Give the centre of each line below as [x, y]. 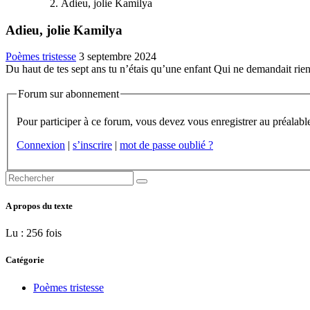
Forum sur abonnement [69, 94]
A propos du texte [39, 206]
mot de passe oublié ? [166, 145]
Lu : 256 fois [34, 233]
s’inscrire [92, 145]
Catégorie [25, 260]
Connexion [41, 145]
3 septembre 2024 [118, 57]
